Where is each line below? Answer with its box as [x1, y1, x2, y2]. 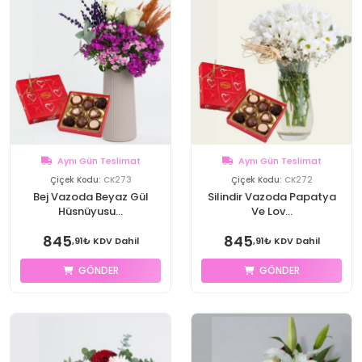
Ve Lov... [250, 204, 293, 219]
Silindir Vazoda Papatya [207, 189, 336, 204]
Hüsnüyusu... [58, 204, 123, 219]
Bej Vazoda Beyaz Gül [32, 189, 149, 204]
